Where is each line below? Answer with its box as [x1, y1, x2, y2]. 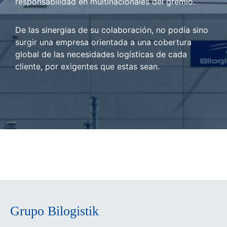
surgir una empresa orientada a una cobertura [15, 36, 192, 47]
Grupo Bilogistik [10, 203, 99, 218]
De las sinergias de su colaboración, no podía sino [15, 24, 208, 35]
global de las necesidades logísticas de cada [15, 49, 187, 59]
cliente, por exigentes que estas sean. [15, 61, 160, 71]
